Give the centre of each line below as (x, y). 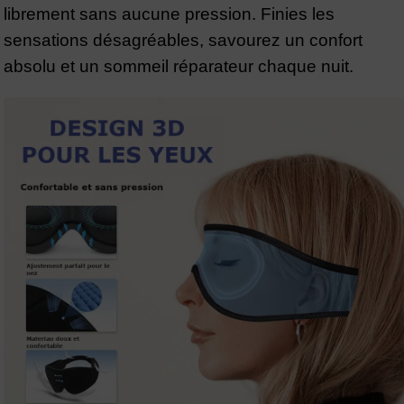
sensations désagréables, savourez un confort (183, 41)
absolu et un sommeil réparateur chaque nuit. (179, 67)
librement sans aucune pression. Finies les (169, 14)
